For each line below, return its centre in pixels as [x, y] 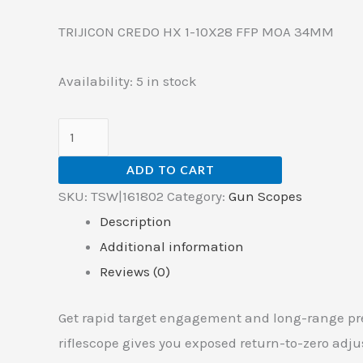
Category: [198, 196]
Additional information [172, 247]
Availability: [96, 81]
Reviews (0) [135, 272]
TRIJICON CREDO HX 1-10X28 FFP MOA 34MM [196, 32]
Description [136, 222]
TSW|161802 [127, 196]
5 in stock [167, 81]
